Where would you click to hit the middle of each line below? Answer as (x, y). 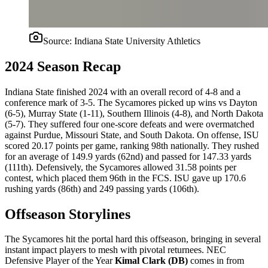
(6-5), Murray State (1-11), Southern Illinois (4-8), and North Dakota (134, 113)
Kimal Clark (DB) (153, 261)
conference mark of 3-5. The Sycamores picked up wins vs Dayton (131, 102)
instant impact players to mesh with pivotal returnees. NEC (115, 250)
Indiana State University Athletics (137, 41)
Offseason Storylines (68, 214)
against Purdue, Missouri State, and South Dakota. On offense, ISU (132, 135)
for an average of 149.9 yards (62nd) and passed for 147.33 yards (128, 156)
